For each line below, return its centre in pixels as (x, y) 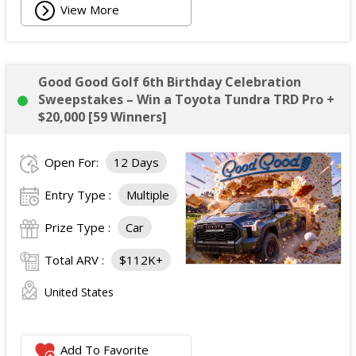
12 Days (136, 162)
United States (79, 292)
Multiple (148, 195)
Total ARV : (76, 260)
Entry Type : (79, 195)
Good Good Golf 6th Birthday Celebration (170, 82)
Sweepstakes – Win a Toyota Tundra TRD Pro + (186, 99)
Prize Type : (79, 227)
